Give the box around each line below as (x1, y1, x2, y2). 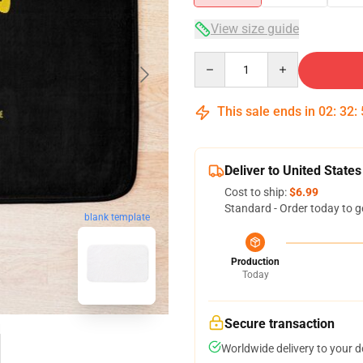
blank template (83, 211, 150, 223)
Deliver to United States (224, 163, 361, 178)
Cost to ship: (224, 186, 289, 199)
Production (231, 256, 280, 267)
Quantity (194, 53, 238, 66)
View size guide (211, 21, 299, 36)
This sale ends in (214, 104, 318, 119)
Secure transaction (224, 316, 335, 331)
